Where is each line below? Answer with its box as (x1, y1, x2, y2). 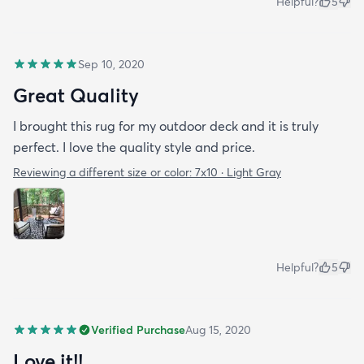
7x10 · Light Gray (195, 164, 281, 180)
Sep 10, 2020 (78, 56, 145, 71)
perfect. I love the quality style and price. (13, 138, 255, 155)
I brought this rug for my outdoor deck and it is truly (13, 117, 318, 134)
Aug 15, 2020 (185, 322, 251, 337)
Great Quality (13, 82, 139, 107)
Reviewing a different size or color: (13, 164, 195, 180)
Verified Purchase (91, 322, 185, 337)
